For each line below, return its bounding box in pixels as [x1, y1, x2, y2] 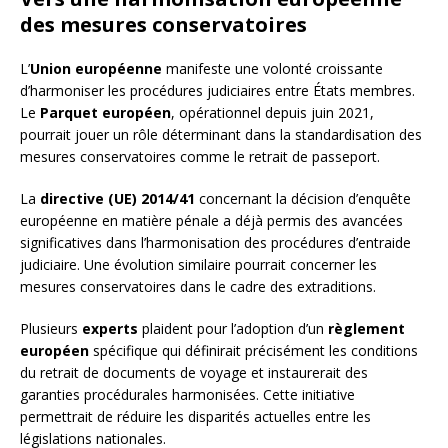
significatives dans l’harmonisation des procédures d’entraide [20, 232, 411, 252]
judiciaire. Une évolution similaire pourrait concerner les [20, 254, 377, 274]
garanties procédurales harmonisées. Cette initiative [20, 384, 355, 404]
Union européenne [30, 58, 162, 78]
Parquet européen [40, 102, 171, 122]
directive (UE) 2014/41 [40, 188, 195, 208]
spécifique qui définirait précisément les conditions [89, 340, 418, 360]
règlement [328, 318, 405, 338]
